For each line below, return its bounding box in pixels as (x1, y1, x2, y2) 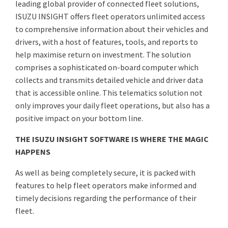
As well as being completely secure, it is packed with (15, 167, 195, 178)
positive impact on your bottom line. (15, 112, 143, 123)
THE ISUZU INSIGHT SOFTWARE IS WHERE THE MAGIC (15, 133, 209, 144)
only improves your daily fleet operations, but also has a (15, 100, 210, 110)
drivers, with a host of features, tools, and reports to (15, 36, 198, 47)
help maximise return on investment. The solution (15, 49, 191, 60)
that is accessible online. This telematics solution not (15, 87, 203, 98)
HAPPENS (15, 146, 50, 157)
